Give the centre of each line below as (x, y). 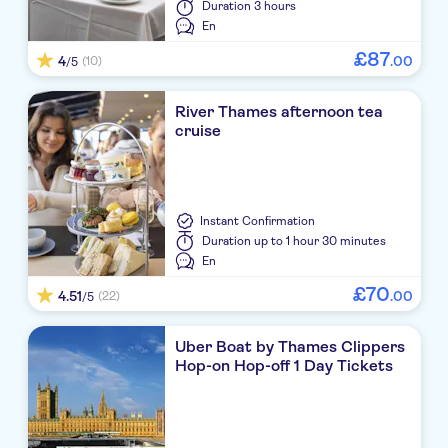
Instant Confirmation (258, 221)
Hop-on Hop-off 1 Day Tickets (284, 366)
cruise (198, 131)
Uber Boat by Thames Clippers (290, 347)
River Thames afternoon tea (279, 112)
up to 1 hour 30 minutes (320, 241)
